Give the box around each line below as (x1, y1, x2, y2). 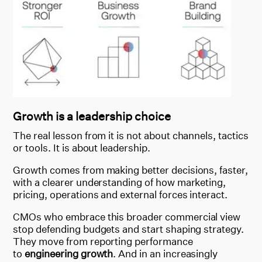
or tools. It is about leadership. (13, 142, 150, 154)
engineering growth (25, 247, 113, 260)
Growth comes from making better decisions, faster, (13, 164, 248, 177)
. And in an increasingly (113, 247, 218, 260)
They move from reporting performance (13, 235, 193, 248)
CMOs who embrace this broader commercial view (13, 211, 241, 223)
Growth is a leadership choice (13, 109, 171, 124)
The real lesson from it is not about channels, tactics (13, 129, 249, 142)
